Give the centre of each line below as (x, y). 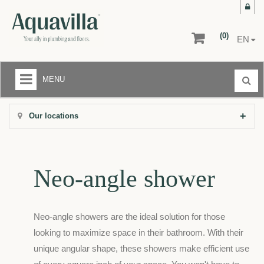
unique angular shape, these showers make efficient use (141, 249)
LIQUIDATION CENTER (47, 109)
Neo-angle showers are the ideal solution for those (129, 217)
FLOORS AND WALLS (45, 178)
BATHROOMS (31, 132)
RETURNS (25, 224)
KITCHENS (26, 155)
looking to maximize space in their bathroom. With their (138, 233)
